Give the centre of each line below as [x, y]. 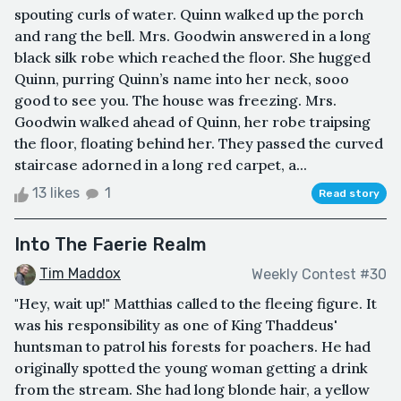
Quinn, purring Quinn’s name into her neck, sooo [182, 79]
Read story [349, 194]
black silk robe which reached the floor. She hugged [192, 58]
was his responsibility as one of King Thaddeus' [176, 325]
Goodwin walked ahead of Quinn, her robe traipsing [192, 122]
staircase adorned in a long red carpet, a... [161, 165]
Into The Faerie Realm [111, 245]
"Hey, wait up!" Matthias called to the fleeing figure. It [196, 304]
